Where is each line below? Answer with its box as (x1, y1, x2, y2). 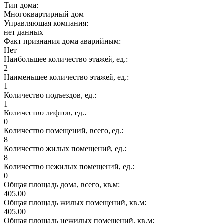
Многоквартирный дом (4, 9, 84, 18)
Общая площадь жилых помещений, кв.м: (4, 198, 148, 207)
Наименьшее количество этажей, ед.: (4, 72, 131, 81)
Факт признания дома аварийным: (4, 36, 123, 45)
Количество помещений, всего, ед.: (4, 126, 125, 135)
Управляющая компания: (4, 18, 90, 27)
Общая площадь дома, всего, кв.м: (4, 180, 122, 189)
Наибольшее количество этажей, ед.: (4, 54, 130, 63)
